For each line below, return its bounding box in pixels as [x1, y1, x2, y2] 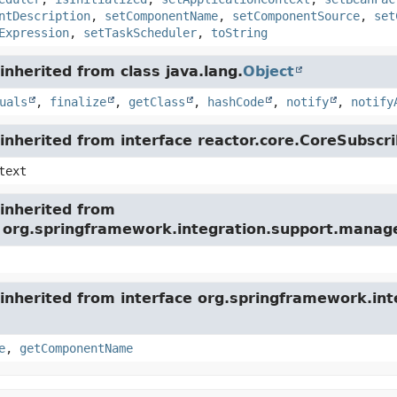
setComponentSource [231, 9, 360, 23]
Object [242, 63, 294, 80]
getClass [128, 95, 185, 109]
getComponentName [19, 341, 133, 355]
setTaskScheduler [82, 26, 197, 40]
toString [210, 26, 268, 40]
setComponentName [104, 9, 218, 23]
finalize [49, 95, 106, 109]
